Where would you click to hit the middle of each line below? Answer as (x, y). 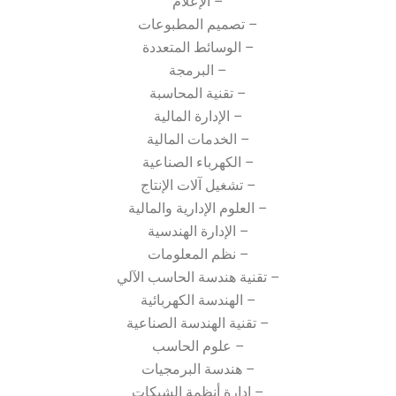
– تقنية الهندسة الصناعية (198, 323)
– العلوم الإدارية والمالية (198, 208)
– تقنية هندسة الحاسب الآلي (198, 277)
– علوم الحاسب (198, 346)
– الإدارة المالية (198, 116)
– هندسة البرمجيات (198, 369)
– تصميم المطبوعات (198, 24)
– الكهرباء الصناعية (198, 162)
